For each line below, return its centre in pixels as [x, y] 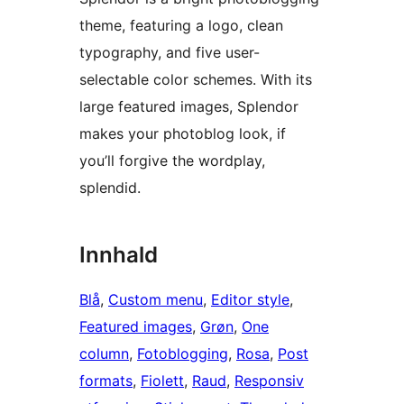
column [104, 354]
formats [106, 381]
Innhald [119, 255]
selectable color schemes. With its [196, 80]
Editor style [250, 300]
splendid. [110, 188]
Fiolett [162, 381]
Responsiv [269, 381]
